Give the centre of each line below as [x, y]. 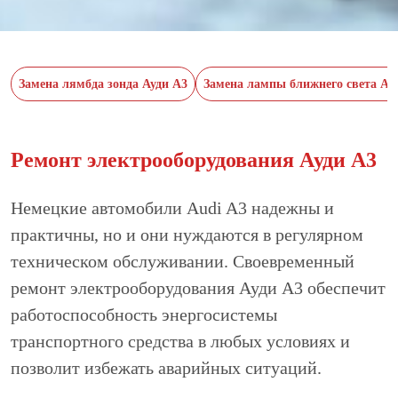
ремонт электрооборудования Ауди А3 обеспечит [198, 287]
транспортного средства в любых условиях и [180, 341]
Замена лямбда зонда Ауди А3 [103, 84]
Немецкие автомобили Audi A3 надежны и [172, 207]
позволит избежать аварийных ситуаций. [166, 367]
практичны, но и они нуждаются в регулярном [187, 234]
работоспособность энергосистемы [144, 314]
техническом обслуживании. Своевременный [183, 261]
